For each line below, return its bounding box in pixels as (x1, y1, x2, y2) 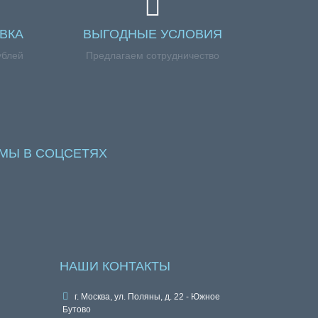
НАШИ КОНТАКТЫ (59, 259, 170, 273)
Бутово (62, 305, 91, 314)
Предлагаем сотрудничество (85, 50, 219, 61)
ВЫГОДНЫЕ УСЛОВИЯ (82, 27, 222, 41)
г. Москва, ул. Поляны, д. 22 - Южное (72, 292, 220, 302)
